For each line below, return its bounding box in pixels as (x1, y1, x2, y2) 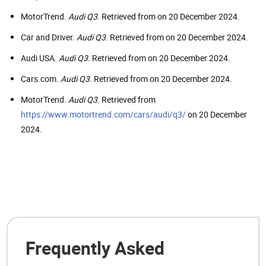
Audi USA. (21, 52, 59, 64)
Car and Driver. (21, 31, 77, 43)
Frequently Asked (26, 236, 165, 261)
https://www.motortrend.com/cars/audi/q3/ (21, 109, 186, 121)
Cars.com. (21, 73, 61, 85)
